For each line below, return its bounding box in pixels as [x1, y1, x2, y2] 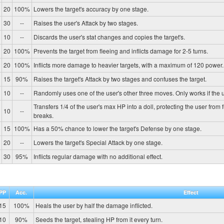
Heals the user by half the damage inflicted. [35, 200, 152, 209]
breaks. [33, 111, 53, 120]
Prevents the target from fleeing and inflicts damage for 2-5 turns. [33, 46, 208, 55]
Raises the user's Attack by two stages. [33, 18, 138, 27]
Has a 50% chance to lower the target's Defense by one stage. [33, 124, 201, 133]
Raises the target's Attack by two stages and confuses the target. [33, 74, 206, 83]
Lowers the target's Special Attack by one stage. [33, 138, 162, 147]
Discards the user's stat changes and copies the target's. [33, 32, 185, 41]
